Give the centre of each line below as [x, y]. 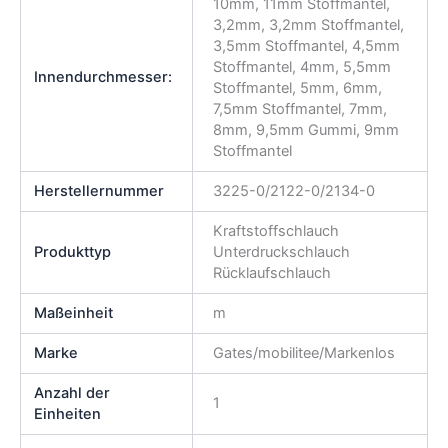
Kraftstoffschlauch [275, 230]
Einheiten [68, 413]
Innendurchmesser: [103, 76]
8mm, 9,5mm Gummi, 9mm [305, 129]
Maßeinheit [74, 312]
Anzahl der [72, 392]
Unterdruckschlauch [281, 251]
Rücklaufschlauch [271, 272]
